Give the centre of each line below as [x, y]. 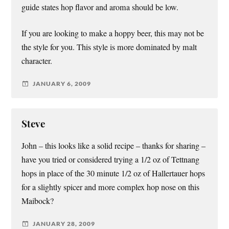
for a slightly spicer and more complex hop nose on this [111, 187]
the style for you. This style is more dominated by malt [109, 47]
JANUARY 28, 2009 [64, 224]
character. [37, 61]
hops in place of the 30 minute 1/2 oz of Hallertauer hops [113, 173]
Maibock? [38, 201]
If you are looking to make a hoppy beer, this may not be [113, 33]
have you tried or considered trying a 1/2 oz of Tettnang [111, 159]
